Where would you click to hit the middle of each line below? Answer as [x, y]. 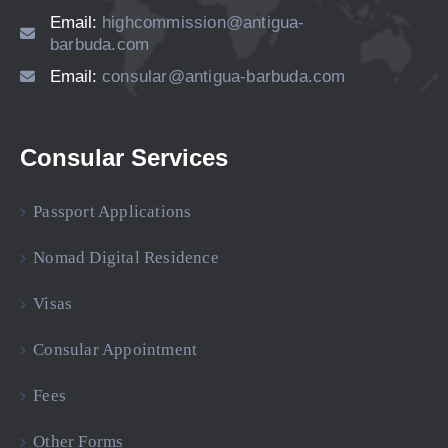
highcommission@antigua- [203, 23]
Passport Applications [112, 212]
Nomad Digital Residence [126, 258]
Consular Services [124, 158]
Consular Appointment [115, 350]
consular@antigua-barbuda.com [224, 77]
